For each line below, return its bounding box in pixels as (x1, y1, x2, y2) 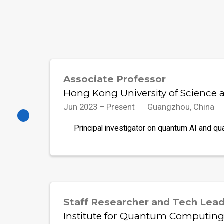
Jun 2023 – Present (63, 101, 137, 112)
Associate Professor (63, 73, 166, 85)
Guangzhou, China (147, 101, 214, 112)
